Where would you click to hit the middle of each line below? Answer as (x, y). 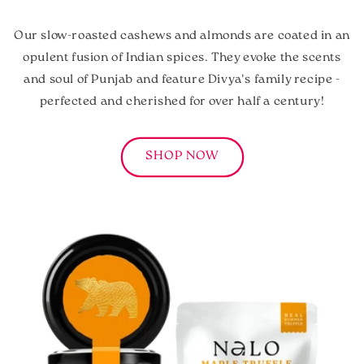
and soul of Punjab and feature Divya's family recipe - (182, 80)
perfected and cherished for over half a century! (182, 102)
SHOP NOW (182, 157)
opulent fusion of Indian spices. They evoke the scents (182, 58)
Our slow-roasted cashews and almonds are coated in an (182, 36)
